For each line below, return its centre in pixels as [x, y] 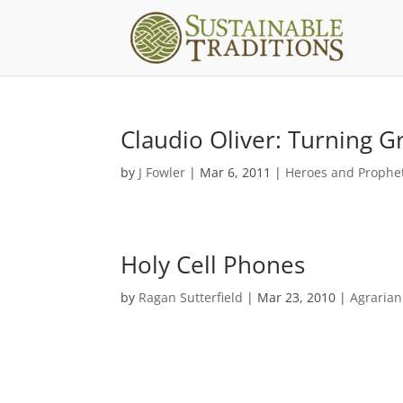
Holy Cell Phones [213, 264]
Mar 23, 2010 [297, 297]
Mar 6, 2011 [236, 172]
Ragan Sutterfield [191, 297]
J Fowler [162, 172]
